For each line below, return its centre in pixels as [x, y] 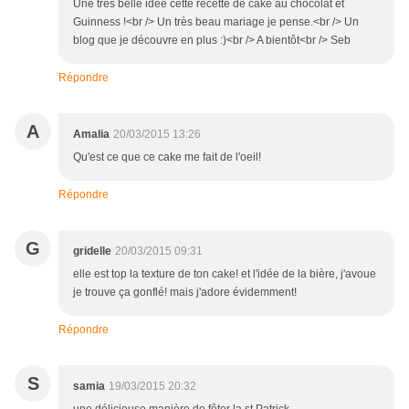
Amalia [91, 135]
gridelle [92, 252]
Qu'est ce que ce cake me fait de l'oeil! [167, 157]
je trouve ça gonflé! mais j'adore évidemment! [185, 293]
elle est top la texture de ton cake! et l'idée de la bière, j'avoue [225, 274]
